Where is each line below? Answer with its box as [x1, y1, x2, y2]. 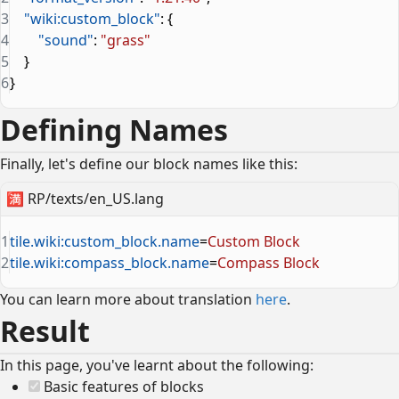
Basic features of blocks [40, 376, 204, 396]
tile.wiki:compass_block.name [10, 252, 209, 273]
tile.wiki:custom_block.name [10, 231, 199, 251]
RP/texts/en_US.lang [28, 189, 165, 209]
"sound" [10, 30, 94, 50]
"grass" [101, 30, 151, 50]
